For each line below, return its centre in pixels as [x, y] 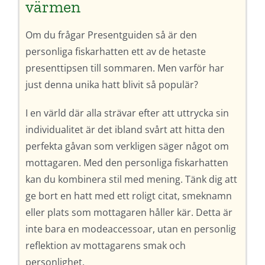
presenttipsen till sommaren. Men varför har [125, 68]
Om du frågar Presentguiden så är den [111, 35]
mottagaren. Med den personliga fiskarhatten [127, 162]
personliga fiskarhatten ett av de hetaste [115, 51]
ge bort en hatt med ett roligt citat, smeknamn [128, 195]
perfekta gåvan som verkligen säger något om [127, 146]
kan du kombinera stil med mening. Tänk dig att [131, 179]
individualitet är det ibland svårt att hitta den [125, 129]
